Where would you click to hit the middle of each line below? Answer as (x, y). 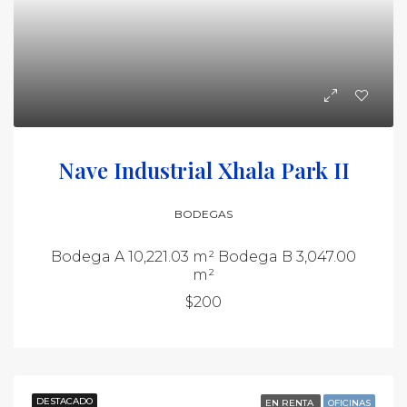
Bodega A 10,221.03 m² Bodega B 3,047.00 (203, 257)
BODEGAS (203, 214)
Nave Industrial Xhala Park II (203, 170)
